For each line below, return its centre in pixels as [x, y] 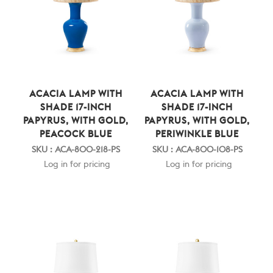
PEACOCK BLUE [76, 134]
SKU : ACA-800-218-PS [76, 150]
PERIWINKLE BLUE [197, 134]
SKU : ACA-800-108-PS [197, 150]
